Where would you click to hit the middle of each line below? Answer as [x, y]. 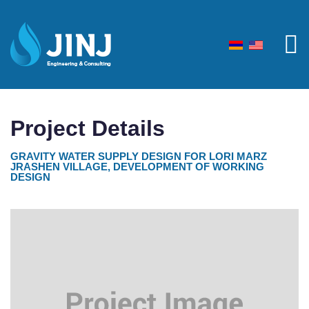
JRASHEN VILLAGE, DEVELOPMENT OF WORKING [137, 167]
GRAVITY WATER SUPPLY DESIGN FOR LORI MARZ [139, 156]
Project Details [88, 128]
